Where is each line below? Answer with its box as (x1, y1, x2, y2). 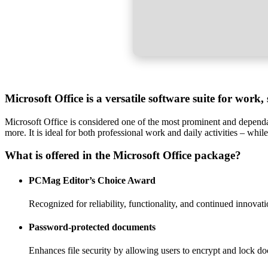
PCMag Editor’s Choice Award (29, 175, 156, 185)
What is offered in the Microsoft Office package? (5, 149, 241, 162)
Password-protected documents (29, 222, 156, 233)
